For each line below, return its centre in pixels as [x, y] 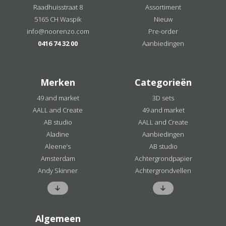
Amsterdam [58, 158]
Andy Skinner [58, 171]
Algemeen [58, 218]
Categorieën [163, 82]
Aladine [58, 134]
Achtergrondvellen [163, 171]
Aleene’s [58, 146]
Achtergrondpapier [163, 158]
